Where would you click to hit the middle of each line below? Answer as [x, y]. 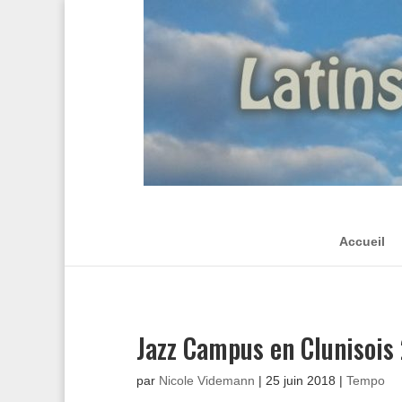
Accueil [362, 241]
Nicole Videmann [207, 380]
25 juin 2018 [301, 380]
